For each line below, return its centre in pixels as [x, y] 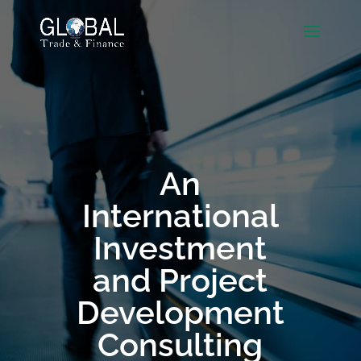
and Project [180, 280]
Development [180, 312]
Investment [180, 248]
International [180, 216]
